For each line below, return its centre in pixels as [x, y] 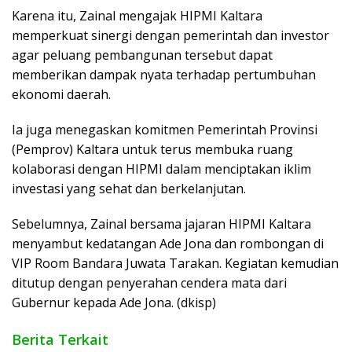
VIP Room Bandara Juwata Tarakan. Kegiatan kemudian [175, 264]
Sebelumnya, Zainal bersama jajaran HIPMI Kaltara [161, 224]
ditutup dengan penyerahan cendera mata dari [149, 283]
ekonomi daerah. [61, 95]
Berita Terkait [60, 340]
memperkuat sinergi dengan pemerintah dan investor [170, 36]
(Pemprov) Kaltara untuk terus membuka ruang [152, 150]
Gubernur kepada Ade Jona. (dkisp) [114, 303]
